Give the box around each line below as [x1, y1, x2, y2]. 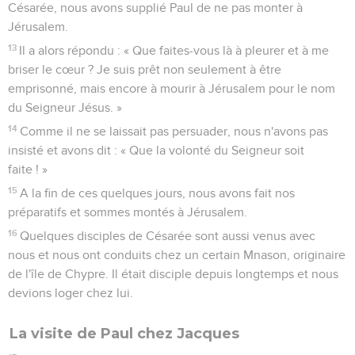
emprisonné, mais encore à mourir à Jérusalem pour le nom [8, 82, 335, 95]
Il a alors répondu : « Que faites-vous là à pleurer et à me [19, 44, 330, 57]
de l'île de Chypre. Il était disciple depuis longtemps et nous [8, 267, 338, 281]
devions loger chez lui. [8, 286, 133, 300]
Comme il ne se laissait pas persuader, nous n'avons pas [20, 124, 329, 138]
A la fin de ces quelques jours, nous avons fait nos [20, 186, 296, 200]
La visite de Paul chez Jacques [10, 324, 239, 342]
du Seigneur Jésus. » [8, 101, 122, 114]
